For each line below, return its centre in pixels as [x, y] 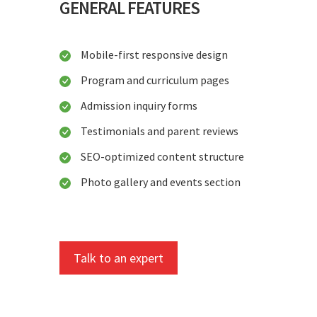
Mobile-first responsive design [154, 55]
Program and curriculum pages [155, 80]
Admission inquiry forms [139, 106]
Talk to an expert [119, 258]
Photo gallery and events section [161, 182]
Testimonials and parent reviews [160, 131]
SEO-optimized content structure [162, 157]
